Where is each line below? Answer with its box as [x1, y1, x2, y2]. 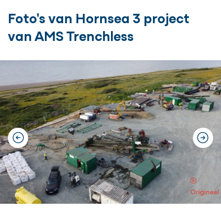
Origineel [190, 186, 219, 196]
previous [18, 139, 50, 150]
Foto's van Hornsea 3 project [8, 8, 190, 27]
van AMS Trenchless [8, 26, 134, 44]
